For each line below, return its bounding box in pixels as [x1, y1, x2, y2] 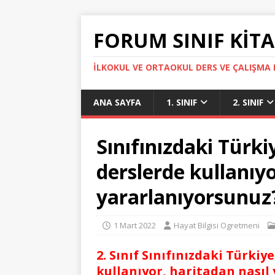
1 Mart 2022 [114, 220, 156, 231]
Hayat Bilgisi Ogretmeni [174, 220, 260, 231]
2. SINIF [233, 96, 263, 108]
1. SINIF [166, 96, 197, 108]
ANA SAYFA [93, 96, 141, 108]
